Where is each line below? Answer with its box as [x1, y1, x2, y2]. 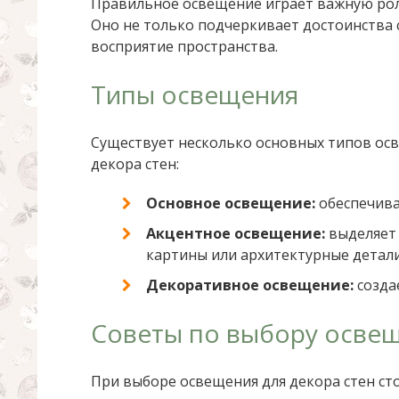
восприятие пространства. [91, 37, 278, 56]
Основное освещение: [146, 193, 315, 213]
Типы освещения [91, 77, 298, 111]
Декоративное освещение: [146, 275, 354, 295]
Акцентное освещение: [146, 224, 325, 243]
